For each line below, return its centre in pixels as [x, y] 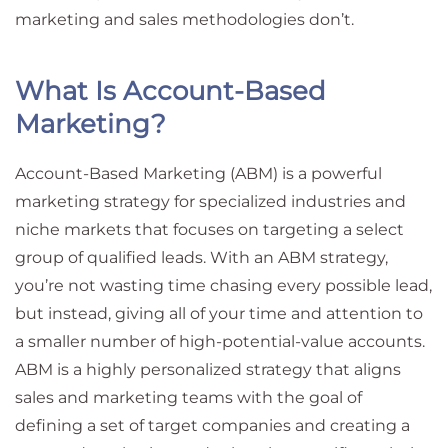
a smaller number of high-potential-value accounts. [220, 341]
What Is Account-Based [170, 90]
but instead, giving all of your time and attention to [219, 313]
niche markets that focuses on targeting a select [209, 229]
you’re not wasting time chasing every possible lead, [223, 285]
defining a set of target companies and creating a [212, 425]
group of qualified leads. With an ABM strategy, [201, 257]
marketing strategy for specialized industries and [210, 201]
